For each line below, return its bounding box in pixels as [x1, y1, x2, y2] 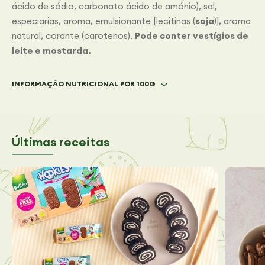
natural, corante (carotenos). [12, 30, 135, 41]
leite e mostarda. [12, 44, 91, 56]
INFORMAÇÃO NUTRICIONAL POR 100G [12, 79, 155, 88]
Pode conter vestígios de [135, 30, 248, 41]
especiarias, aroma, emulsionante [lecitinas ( [12, 15, 195, 27]
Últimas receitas [12, 134, 109, 149]
